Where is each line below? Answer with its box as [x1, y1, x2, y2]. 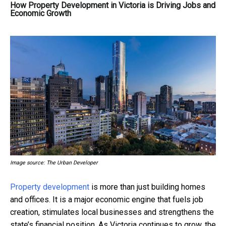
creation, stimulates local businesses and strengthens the [10, 207, 214, 217]
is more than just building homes [89, 182, 205, 192]
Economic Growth [10, 8, 71, 18]
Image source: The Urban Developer [10, 159, 98, 166]
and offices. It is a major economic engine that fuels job [10, 194, 203, 204]
